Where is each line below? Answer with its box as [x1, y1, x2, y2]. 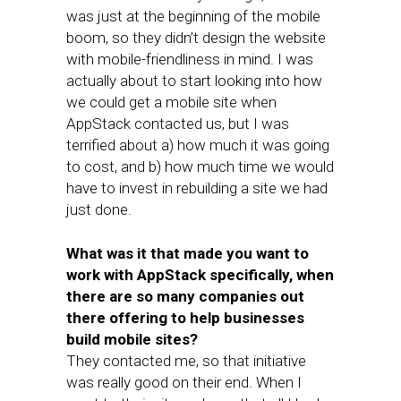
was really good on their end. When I [66, 373, 302, 391]
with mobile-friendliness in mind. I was [66, 50, 313, 68]
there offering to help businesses [66, 309, 304, 327]
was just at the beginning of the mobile [66, 7, 320, 25]
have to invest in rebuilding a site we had [66, 179, 328, 197]
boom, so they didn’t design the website [66, 29, 326, 47]
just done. [66, 200, 132, 218]
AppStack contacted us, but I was [66, 115, 289, 132]
